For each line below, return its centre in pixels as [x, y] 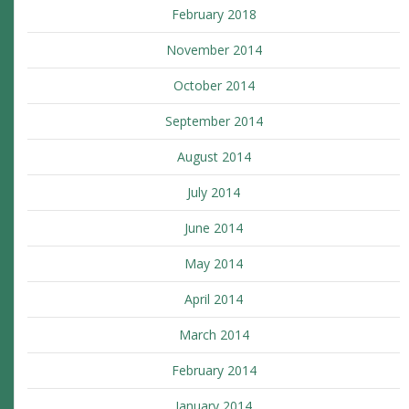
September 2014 [214, 121]
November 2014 [214, 50]
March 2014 [214, 335]
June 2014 [214, 228]
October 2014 [214, 86]
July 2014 [214, 193]
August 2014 [214, 157]
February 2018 [214, 15]
